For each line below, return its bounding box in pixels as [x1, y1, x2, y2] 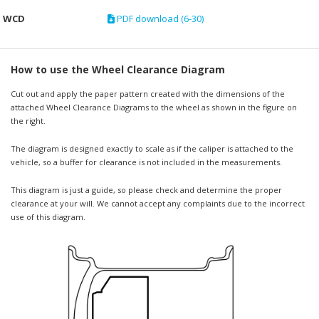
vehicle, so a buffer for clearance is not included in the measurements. [10, 157, 282, 168]
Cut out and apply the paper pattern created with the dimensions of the [10, 88, 285, 100]
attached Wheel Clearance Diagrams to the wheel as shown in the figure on [10, 102, 297, 113]
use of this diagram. [10, 211, 85, 223]
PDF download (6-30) [114, 12, 204, 26]
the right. [10, 115, 46, 127]
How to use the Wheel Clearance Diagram [10, 63, 225, 77]
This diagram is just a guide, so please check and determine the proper [10, 184, 282, 196]
